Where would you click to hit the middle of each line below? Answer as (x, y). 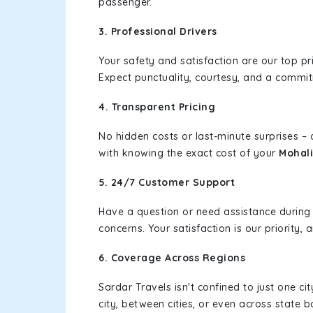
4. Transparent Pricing (157, 107)
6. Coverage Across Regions (172, 258)
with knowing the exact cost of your (189, 153)
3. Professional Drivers (158, 31)
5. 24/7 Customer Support (167, 182)
